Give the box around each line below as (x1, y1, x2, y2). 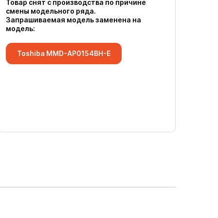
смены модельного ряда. (6, 7, 96, 15)
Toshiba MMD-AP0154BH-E (17, 49, 110, 57)
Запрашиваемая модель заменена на (6, 16, 141, 24)
